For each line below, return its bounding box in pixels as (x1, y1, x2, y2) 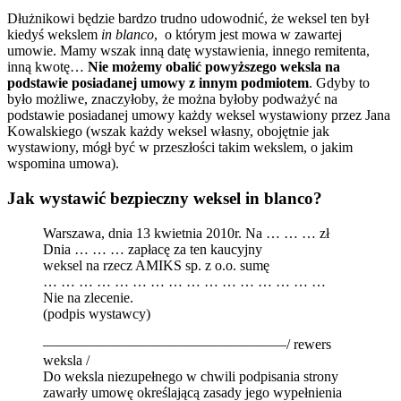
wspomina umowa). (7, 156, 119, 172)
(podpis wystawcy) (43, 305, 150, 321)
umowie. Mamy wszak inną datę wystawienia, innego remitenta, (7, 43, 370, 59)
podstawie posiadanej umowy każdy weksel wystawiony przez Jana (7, 107, 390, 124)
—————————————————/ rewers (43, 336, 331, 352)
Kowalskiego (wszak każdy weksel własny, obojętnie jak (7, 124, 329, 140)
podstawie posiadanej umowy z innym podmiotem (7, 75, 309, 91)
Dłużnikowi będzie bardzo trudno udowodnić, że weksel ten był (7, 11, 369, 27)
